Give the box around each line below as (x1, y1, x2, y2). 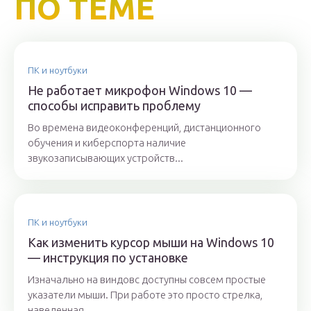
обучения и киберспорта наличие (28, 137, 186, 149)
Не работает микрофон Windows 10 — (28, 83, 252, 98)
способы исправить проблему (28, 99, 201, 113)
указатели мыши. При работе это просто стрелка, (28, 289, 262, 301)
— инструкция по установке (28, 251, 188, 265)
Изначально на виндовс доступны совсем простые (28, 274, 266, 286)
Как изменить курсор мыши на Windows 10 (28, 235, 274, 250)
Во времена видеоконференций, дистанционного (28, 121, 261, 134)
